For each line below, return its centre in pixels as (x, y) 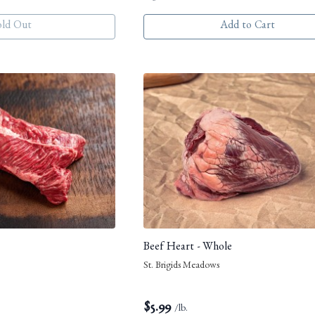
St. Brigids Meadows (181, 267)
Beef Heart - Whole (188, 249)
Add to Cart (247, 26)
